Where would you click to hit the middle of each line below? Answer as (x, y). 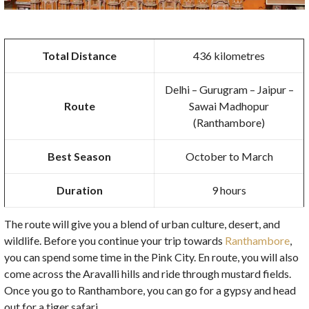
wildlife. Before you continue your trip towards (115, 240)
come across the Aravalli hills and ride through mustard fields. (148, 273)
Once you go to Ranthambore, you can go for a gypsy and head (150, 290)
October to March (229, 156)
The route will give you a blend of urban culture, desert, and (142, 223)
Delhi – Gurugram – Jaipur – (229, 89)
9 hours (229, 190)
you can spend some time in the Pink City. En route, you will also (152, 257)
